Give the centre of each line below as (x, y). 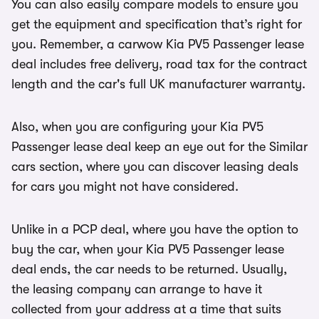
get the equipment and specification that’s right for (157, 24)
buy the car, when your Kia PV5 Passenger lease (148, 249)
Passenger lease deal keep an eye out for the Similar (159, 147)
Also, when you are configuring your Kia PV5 (137, 127)
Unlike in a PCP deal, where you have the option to (155, 229)
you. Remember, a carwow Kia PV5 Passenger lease (158, 44)
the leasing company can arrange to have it (137, 289)
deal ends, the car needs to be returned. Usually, (149, 269)
